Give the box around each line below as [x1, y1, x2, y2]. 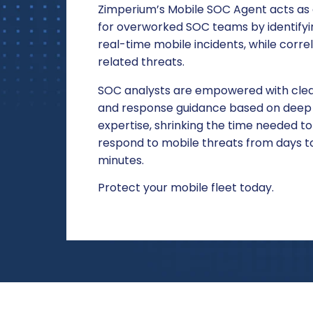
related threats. [97, 53, 184, 70]
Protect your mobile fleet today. [97, 179, 274, 196]
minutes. [97, 152, 144, 168]
